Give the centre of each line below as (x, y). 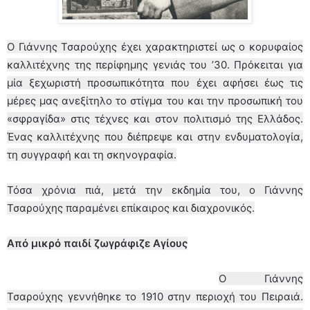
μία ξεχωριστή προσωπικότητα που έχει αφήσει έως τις (155, 82)
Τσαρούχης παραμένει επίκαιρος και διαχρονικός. (131, 208)
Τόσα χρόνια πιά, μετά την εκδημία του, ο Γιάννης (155, 190)
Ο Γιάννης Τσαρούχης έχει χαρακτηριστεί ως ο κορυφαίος (155, 46)
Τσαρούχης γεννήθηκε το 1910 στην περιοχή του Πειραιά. (155, 296)
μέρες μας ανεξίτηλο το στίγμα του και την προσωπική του (155, 100)
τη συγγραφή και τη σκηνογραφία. (92, 154)
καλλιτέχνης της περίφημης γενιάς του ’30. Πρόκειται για (155, 64)
